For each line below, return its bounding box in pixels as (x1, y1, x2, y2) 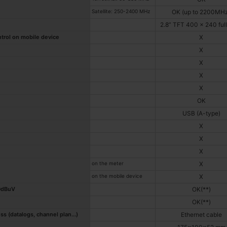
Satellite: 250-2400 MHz (92, 8, 150, 15)
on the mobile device (92, 173, 142, 179)
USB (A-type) (182, 109, 220, 118)
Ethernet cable (180, 211, 222, 219)
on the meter (92, 160, 124, 167)
